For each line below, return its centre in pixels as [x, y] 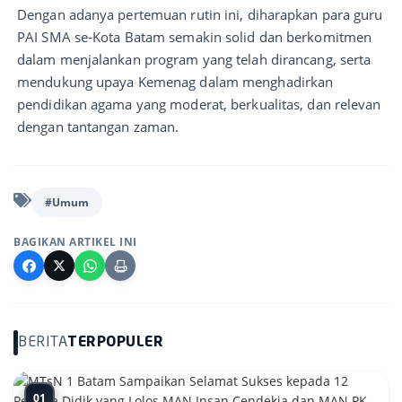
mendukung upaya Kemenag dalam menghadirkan [175, 82]
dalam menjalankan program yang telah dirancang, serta [194, 59]
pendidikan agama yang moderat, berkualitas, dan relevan [199, 104]
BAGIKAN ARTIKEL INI [75, 242]
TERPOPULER [115, 343]
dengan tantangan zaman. [98, 127]
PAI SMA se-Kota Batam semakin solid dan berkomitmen [195, 37]
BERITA [43, 343]
